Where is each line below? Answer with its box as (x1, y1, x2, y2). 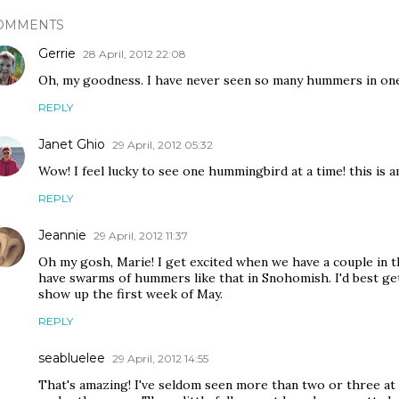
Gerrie (38, 45, 76, 61)
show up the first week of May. (38, 286, 223, 302)
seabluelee (38, 350, 105, 366)
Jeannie (38, 227, 86, 243)
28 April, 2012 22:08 (83, 47, 186, 61)
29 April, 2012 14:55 (112, 352, 208, 365)
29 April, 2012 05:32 (112, 138, 213, 151)
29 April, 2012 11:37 (94, 229, 188, 242)
